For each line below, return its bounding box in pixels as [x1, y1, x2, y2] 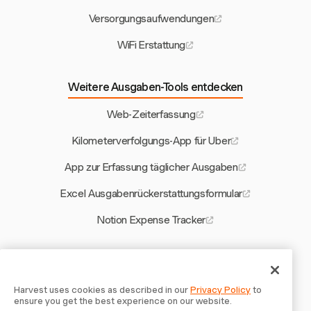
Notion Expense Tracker [97, 213, 205, 226]
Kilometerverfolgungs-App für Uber [72, 134, 231, 147]
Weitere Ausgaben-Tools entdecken [68, 80, 243, 94]
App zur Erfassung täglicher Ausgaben [65, 160, 238, 174]
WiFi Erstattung [117, 38, 186, 51]
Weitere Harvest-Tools [101, 255, 210, 269]
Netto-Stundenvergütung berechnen [69, 283, 234, 296]
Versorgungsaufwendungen [88, 12, 215, 25]
